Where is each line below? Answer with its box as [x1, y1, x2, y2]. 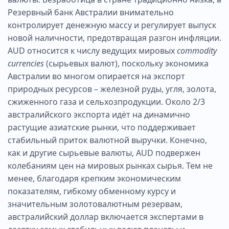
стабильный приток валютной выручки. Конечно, [8, 134, 207, 146]
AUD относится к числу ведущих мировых [8, 44, 177, 56]
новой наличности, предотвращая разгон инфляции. [8, 32, 221, 43]
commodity [177, 44, 217, 56]
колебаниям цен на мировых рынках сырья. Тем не [8, 159, 213, 171]
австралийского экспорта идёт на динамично [8, 108, 190, 120]
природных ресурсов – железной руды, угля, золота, [8, 83, 216, 95]
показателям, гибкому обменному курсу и [8, 185, 176, 197]
